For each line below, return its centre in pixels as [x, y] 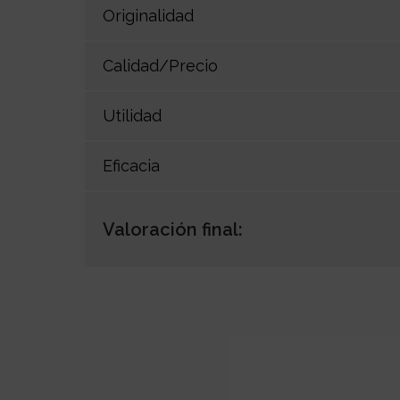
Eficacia [131, 166]
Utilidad [132, 116]
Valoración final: [173, 229]
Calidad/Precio [160, 66]
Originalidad [148, 16]
